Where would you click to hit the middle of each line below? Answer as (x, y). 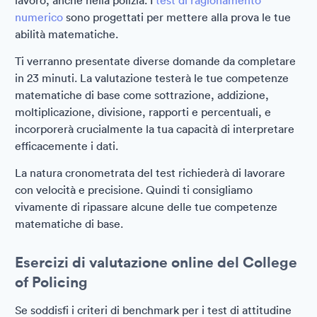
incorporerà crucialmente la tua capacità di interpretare (155, 129)
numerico (39, 17)
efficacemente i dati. (67, 146)
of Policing (51, 282)
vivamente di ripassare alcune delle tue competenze (146, 207)
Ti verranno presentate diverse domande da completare (155, 61)
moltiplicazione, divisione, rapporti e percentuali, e (143, 112)
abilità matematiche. (67, 34)
